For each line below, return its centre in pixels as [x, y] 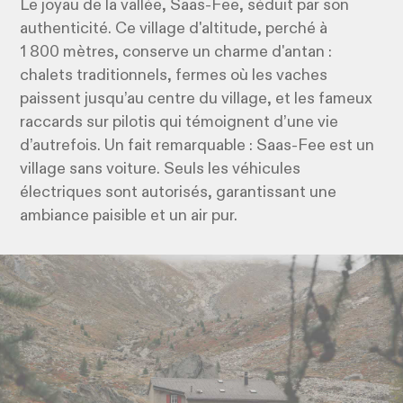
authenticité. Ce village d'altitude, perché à [174, 29]
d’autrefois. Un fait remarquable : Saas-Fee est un [197, 146]
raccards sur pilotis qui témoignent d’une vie [179, 123]
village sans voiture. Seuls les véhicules [161, 170]
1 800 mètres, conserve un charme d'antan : [176, 53]
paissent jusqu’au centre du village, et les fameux [197, 99]
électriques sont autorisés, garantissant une [179, 193]
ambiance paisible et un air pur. [129, 216]
